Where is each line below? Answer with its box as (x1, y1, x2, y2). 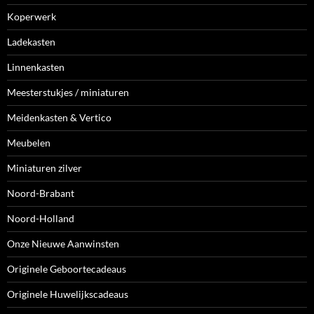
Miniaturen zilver (7, 162, 82, 175)
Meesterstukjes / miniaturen (7, 86, 129, 99)
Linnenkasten (7, 61, 64, 74)
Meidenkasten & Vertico (7, 111, 111, 124)
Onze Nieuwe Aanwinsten (7, 238, 119, 250)
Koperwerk (7, 11, 56, 23)
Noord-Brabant (7, 187, 74, 200)
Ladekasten (7, 36, 55, 48)
